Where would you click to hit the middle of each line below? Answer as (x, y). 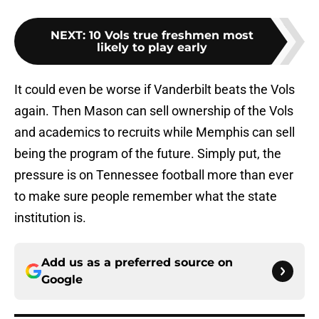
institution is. (50, 218)
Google (62, 280)
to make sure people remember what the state (146, 197)
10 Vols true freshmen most (171, 36)
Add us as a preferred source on (137, 263)
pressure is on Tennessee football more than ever (154, 175)
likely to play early (152, 48)
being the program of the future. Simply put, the (148, 154)
